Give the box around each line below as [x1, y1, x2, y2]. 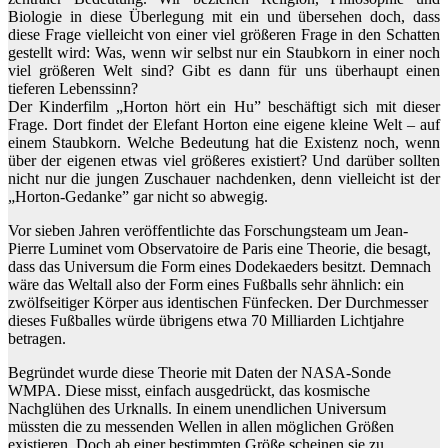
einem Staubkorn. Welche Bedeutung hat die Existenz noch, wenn [8, 134, 440, 152]
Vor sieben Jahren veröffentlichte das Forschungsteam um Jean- [8, 222, 408, 240]
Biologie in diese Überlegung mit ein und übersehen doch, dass [8, 8, 440, 26]
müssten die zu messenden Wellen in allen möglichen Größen [8, 418, 394, 436]
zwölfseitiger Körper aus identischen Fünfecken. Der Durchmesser [8, 294, 428, 312]
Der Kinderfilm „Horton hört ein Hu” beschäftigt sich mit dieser [8, 98, 440, 116]
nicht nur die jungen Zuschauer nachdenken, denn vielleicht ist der [8, 170, 440, 188]
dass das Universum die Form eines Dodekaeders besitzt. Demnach [8, 258, 431, 276]
